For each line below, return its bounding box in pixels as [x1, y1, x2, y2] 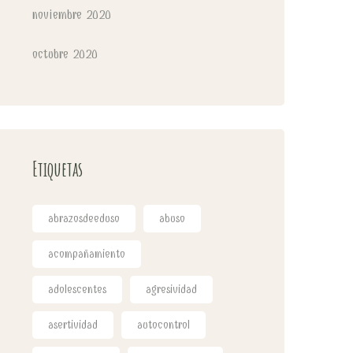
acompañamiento [48, 247, 125, 261]
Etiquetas [32, 156, 84, 181]
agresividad [146, 283, 197, 296]
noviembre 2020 [32, 7, 111, 22]
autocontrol [137, 318, 190, 332]
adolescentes [48, 283, 106, 296]
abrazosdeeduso [48, 212, 120, 225]
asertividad [48, 318, 98, 332]
